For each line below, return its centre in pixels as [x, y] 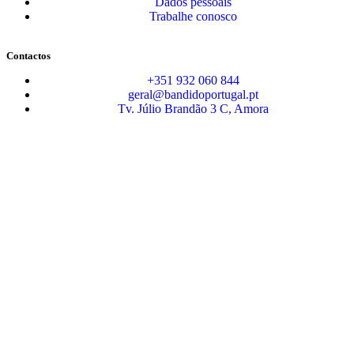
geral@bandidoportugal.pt [193, 94]
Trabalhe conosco [193, 16]
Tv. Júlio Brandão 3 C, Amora [193, 108]
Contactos [28, 55]
